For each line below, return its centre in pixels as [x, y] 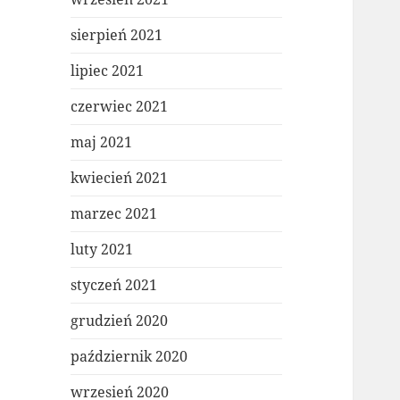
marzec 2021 [114, 214]
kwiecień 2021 [120, 178]
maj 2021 [102, 142]
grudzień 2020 [120, 321]
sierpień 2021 [117, 35]
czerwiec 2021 [120, 107]
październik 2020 [129, 357]
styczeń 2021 [114, 285]
